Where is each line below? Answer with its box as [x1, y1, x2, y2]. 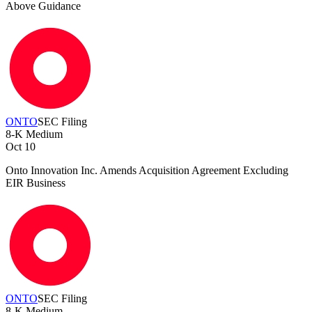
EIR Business [6, 177, 65, 189]
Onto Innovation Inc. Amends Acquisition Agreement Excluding [6, 164, 288, 177]
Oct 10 [6, 141, 36, 153]
